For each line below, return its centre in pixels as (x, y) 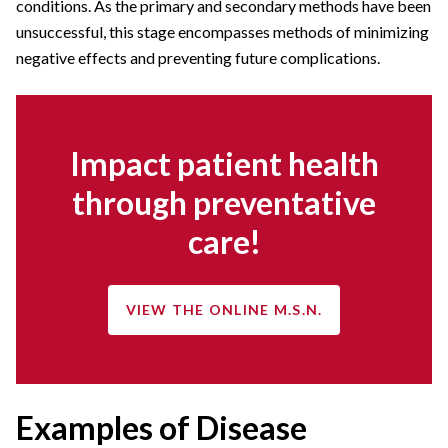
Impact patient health (224, 164)
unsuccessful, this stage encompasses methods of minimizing (222, 32)
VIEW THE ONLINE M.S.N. (224, 310)
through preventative (224, 203)
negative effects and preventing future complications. (198, 58)
